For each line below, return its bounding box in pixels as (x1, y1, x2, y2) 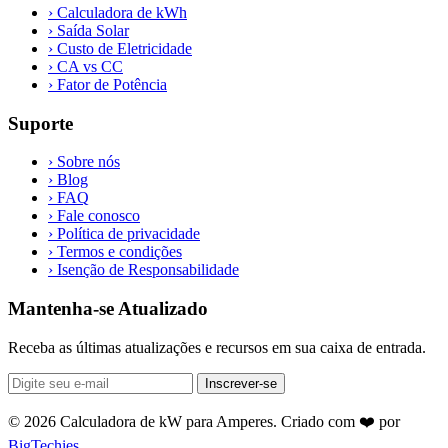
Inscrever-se (205, 375, 277, 391)
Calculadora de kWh (53, 3, 187, 21)
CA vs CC (53, 57, 123, 75)
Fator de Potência (53, 75, 167, 93)
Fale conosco (53, 207, 140, 225)
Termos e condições (53, 243, 182, 261)
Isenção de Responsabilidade (53, 261, 239, 279)
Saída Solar (53, 21, 129, 39)
